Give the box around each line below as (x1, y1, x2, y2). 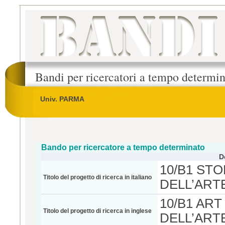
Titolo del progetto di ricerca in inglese (43, 207, 152, 214)
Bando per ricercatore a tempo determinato (41, 143, 205, 152)
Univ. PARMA (40, 95, 84, 103)
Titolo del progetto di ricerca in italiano (43, 174, 152, 181)
